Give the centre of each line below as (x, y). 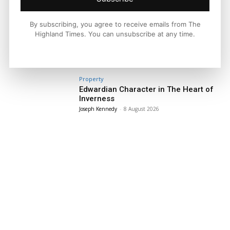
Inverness (97, 99)
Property (92, 79)
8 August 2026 (142, 109)
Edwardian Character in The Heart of (147, 90)
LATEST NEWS (48, 60)
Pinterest (165, 25)
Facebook (57, 25)
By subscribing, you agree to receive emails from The (115, 24)
